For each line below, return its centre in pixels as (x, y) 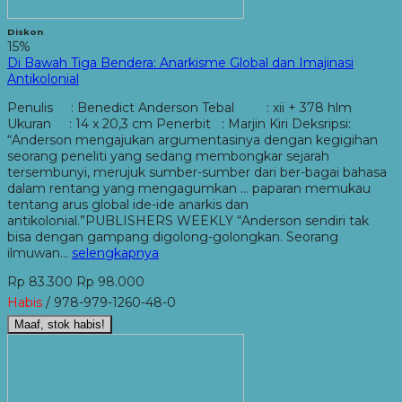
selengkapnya (115, 253)
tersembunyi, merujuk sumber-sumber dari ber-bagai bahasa (197, 172)
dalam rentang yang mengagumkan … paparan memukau (189, 188)
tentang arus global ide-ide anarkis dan (128, 204)
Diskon (25, 31)
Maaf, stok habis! (60, 324)
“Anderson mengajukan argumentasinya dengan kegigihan (192, 140)
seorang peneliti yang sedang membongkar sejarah (168, 156)
